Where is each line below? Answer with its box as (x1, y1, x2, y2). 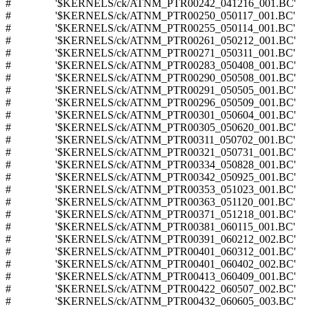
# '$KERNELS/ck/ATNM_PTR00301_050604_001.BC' (6, 109, 296, 121)
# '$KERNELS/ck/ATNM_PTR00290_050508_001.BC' (6, 72, 296, 83)
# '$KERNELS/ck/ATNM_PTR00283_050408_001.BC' (6, 59, 296, 71)
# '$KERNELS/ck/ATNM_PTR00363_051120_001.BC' (6, 196, 295, 208)
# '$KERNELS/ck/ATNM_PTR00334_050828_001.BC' (6, 159, 296, 170)
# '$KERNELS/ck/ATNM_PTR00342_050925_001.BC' (6, 171, 296, 183)
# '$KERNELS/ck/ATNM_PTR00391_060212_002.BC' (6, 233, 296, 245)
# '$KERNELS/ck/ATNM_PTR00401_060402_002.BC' (6, 258, 296, 270)
